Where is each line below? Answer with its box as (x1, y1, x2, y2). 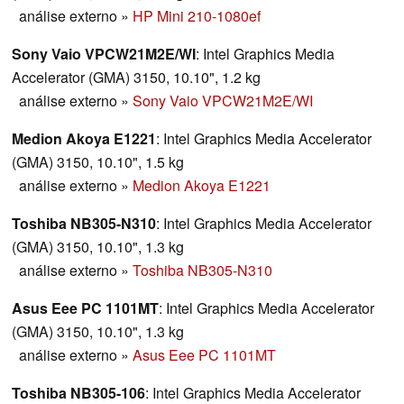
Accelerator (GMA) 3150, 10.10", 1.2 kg (12, 67, 261, 88)
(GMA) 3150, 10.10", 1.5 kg (12, 151, 184, 173)
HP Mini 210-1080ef (133, 5, 261, 27)
